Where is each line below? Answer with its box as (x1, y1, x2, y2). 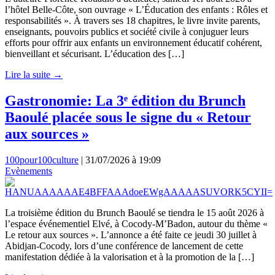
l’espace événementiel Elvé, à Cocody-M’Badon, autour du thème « (5, 218, 268, 229)
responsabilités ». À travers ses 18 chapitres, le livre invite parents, (5, 15, 260, 26)
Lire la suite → (5, 69, 63, 80)
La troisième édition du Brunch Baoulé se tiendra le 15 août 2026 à (5, 207, 264, 218)
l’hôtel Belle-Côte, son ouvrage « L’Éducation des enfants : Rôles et (5, 4, 268, 15)
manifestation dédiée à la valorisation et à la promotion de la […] (5, 251, 254, 262)
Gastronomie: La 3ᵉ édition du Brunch (5, 92, 246, 109)
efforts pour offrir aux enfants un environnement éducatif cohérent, (5, 37, 262, 48)
